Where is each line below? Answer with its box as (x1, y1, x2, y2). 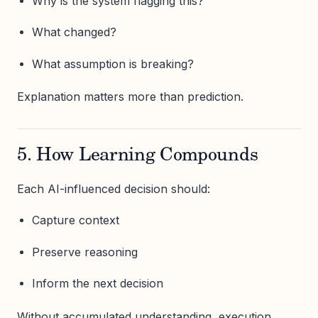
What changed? (31, 25, 116, 40)
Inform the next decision (31, 275, 163, 290)
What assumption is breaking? (31, 56, 194, 71)
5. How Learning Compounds (17, 147, 258, 166)
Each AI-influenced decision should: (17, 182, 210, 197)
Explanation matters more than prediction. (17, 89, 243, 104)
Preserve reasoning (31, 244, 138, 259)
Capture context (31, 213, 119, 228)
